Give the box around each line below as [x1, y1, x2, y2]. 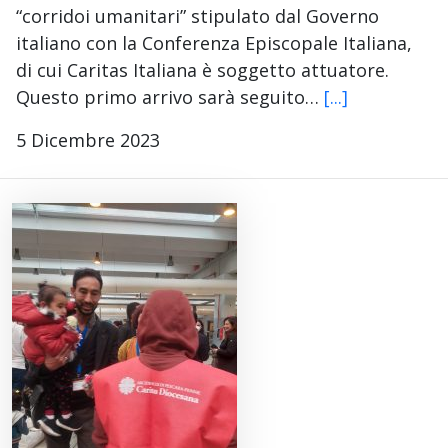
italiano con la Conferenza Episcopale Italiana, [16, 31, 412, 55]
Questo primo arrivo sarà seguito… [16, 85, 324, 109]
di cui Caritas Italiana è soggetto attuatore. [16, 58, 389, 82]
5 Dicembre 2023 [16, 128, 160, 152]
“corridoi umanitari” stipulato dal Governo [16, 4, 379, 28]
